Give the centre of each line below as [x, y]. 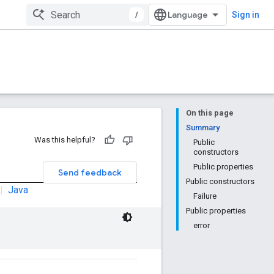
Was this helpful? [65, 140]
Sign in [246, 15]
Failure [205, 196]
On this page [210, 113]
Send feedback [90, 172]
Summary [203, 128]
